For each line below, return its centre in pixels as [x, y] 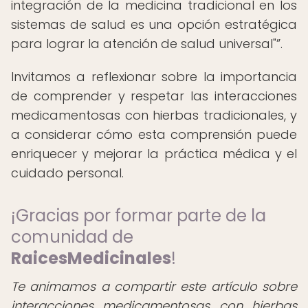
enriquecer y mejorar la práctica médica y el [154, 154]
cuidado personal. [67, 173]
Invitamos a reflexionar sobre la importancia [154, 77]
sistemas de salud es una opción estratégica [154, 24]
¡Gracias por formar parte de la [139, 216]
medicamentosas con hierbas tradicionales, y [154, 115]
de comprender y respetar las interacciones [154, 96]
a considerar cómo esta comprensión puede [154, 134]
